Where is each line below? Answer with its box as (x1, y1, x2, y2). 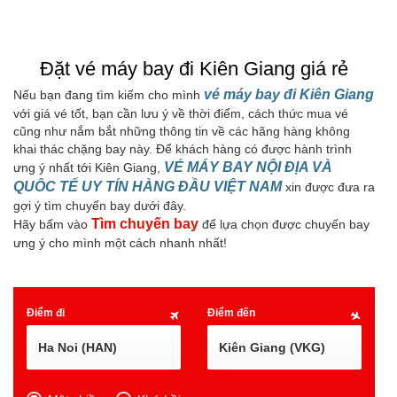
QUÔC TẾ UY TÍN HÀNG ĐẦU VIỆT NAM (13, 179, 282, 194)
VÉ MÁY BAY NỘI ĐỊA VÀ (164, 160, 332, 175)
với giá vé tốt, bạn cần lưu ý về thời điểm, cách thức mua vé (13, 106, 348, 121)
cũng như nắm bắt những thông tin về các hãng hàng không (13, 124, 350, 138)
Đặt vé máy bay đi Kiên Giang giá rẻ (40, 58, 348, 80)
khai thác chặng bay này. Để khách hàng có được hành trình (13, 142, 352, 156)
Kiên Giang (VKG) (219, 340, 325, 354)
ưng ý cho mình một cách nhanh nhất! (13, 236, 227, 250)
